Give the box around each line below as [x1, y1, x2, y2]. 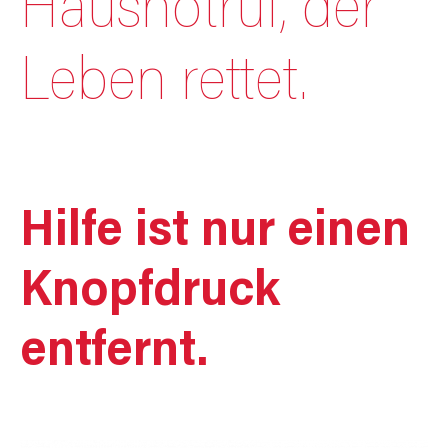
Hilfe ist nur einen [20, 207, 410, 258]
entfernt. [20, 327, 208, 378]
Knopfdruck [20, 267, 280, 318]
